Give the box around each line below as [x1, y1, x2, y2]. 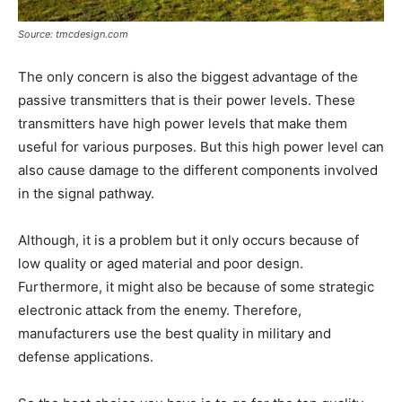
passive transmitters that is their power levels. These [18, 92, 355, 109]
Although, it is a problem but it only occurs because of [18, 232, 359, 249]
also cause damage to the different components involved [18, 162, 378, 179]
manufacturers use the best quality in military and [18, 325, 331, 343]
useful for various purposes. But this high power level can [18, 138, 384, 156]
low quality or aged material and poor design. [18, 255, 303, 273]
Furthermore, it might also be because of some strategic [18, 278, 374, 296]
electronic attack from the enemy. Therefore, [18, 301, 301, 319]
